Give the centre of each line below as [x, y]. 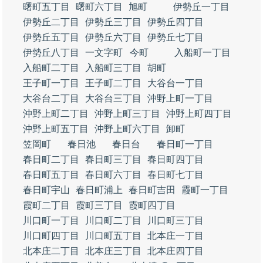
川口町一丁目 [51, 220]
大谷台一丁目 [176, 83]
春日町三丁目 [113, 159]
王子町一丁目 [51, 83]
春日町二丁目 [51, 159]
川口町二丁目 [113, 220]
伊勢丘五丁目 [51, 37]
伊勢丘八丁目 [51, 53]
